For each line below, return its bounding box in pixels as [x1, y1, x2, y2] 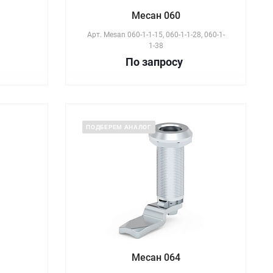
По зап [126, 55, 160, 68]
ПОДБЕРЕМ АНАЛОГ [86, 124, 152, 130]
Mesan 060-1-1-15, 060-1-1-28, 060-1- [103, 30, 225, 39]
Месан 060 [131, 10, 180, 21]
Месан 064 [131, 252, 180, 263]
